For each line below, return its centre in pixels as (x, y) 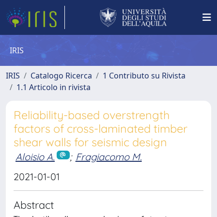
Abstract (34, 204)
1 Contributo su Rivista (144, 76)
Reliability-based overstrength (92, 115)
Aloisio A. (35, 157)
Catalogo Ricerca (61, 76)
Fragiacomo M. (108, 157)
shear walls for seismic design (90, 142)
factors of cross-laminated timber (101, 129)
